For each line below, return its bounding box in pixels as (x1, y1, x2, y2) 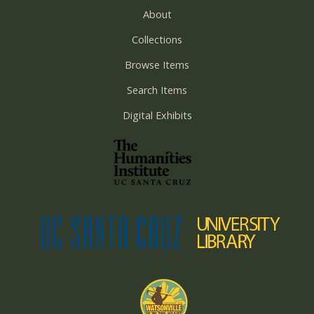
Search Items (127, 83, 187, 97)
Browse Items (125, 58, 189, 72)
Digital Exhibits (122, 109, 192, 123)
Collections (132, 33, 182, 47)
